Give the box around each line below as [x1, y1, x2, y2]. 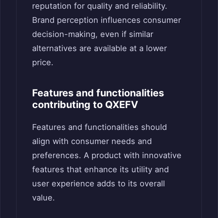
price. [32, 57, 54, 67]
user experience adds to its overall [32, 178, 165, 188]
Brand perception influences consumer [32, 15, 181, 25]
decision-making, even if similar [32, 29, 153, 39]
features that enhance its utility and [32, 164, 169, 174]
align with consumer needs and [32, 136, 152, 146]
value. [32, 192, 55, 202]
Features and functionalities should [32, 122, 167, 132]
